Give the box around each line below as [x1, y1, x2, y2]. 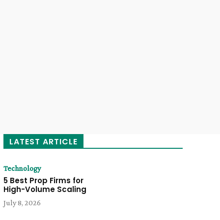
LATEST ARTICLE [9, 136, 78, 147]
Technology [3, 164, 41, 172]
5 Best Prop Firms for [3, 175, 83, 186]
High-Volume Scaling [3, 184, 86, 194]
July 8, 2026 [3, 198, 41, 207]
